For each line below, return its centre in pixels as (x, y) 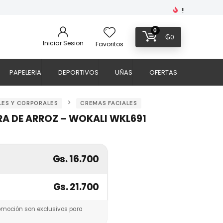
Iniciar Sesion (63, 43)
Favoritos (109, 44)
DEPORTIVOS (78, 72)
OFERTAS (163, 72)
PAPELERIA (26, 72)
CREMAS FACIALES (109, 103)
